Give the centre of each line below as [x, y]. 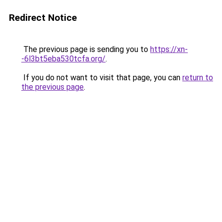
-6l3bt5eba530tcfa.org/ [63, 59]
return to [198, 78]
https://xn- [169, 49]
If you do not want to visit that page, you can [102, 78]
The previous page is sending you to [86, 49]
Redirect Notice [43, 18]
